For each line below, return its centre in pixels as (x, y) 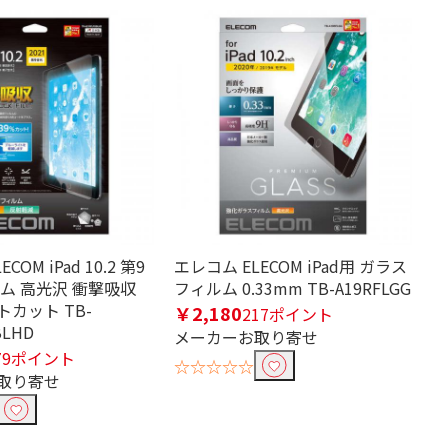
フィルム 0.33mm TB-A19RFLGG (292, 288)
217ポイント (287, 314)
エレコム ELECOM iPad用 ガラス (290, 266)
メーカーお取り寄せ (246, 337)
